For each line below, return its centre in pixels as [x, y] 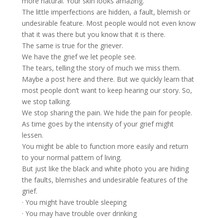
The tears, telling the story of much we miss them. [101, 68]
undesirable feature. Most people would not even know [109, 23]
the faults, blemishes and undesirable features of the [105, 180]
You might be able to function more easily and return [105, 146]
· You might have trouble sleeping [74, 202]
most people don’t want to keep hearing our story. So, [107, 91]
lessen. [32, 135]
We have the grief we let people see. [79, 57]
